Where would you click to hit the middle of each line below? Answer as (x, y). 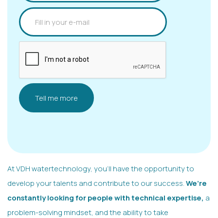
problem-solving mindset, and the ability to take (88, 212)
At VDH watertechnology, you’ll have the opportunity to (101, 168)
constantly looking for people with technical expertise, (106, 197)
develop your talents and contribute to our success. (97, 183)
